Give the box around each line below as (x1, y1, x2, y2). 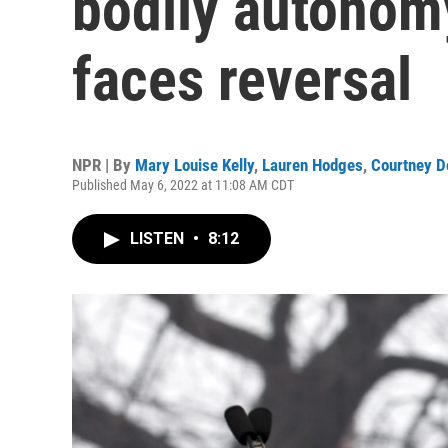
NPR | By (72, 155, 135, 175)
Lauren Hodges (262, 155, 363, 175)
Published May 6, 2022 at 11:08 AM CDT (72, 177, 294, 193)
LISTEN (130, 229, 188, 248)
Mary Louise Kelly (135, 155, 254, 175)
